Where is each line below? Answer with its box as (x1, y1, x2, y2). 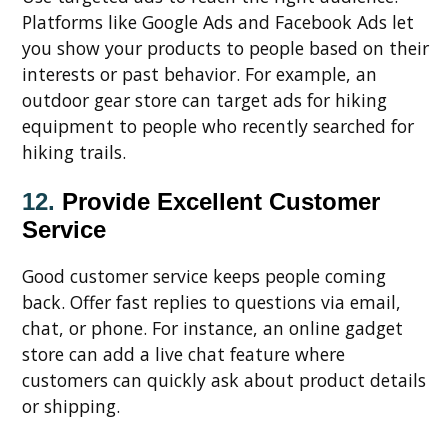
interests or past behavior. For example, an (22, 61, 377, 86)
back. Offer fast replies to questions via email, (22, 289, 401, 314)
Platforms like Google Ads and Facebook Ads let (22, 9, 414, 34)
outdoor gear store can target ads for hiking (22, 87, 387, 112)
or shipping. (22, 393, 120, 418)
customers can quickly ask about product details (22, 367, 426, 392)
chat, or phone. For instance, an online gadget (22, 315, 403, 340)
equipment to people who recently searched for (22, 113, 414, 138)
